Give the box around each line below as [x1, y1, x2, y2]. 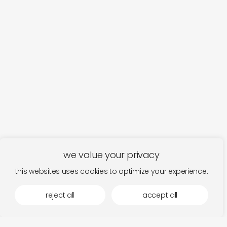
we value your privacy [63, 148, 160, 161]
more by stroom [28, 175, 107, 190]
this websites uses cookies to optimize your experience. [15, 166, 208, 176]
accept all [142, 190, 178, 200]
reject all [45, 190, 75, 200]
